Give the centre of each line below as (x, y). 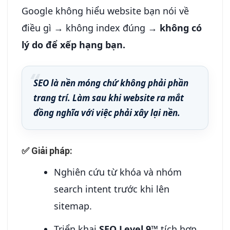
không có (181, 27)
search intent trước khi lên (112, 189)
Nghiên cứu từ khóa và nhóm (118, 172)
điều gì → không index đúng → (91, 27)
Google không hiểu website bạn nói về (105, 11)
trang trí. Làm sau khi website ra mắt (109, 98)
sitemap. (73, 206)
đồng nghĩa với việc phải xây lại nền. (107, 112)
